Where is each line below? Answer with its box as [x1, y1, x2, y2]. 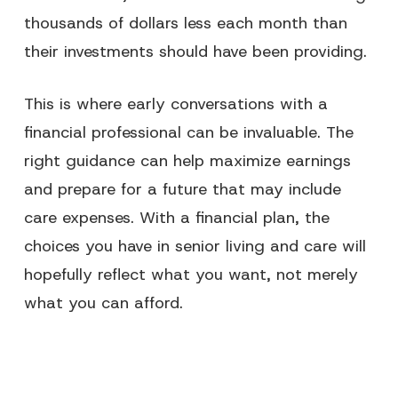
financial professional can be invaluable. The [23, 122, 354, 143]
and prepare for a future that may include [23, 179, 341, 200]
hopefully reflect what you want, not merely [23, 264, 358, 285]
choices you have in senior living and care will [23, 235, 366, 257]
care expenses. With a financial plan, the [23, 207, 330, 228]
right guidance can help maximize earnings [23, 150, 351, 171]
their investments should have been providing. [23, 41, 367, 62]
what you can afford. [23, 292, 183, 314]
